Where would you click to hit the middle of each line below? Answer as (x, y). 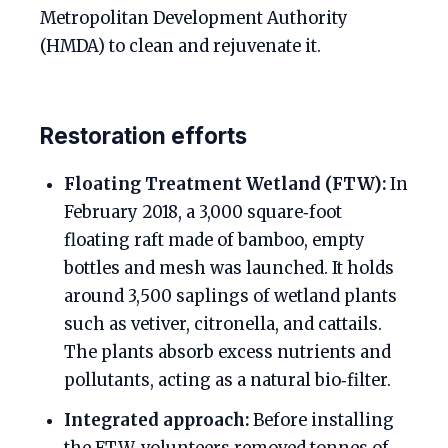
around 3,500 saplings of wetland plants (230, 296)
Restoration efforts (143, 135)
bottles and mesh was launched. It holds (229, 268)
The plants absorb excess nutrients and (227, 352)
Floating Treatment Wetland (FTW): (225, 184)
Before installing (321, 420)
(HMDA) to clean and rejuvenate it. (180, 46)
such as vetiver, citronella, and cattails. (223, 324)
